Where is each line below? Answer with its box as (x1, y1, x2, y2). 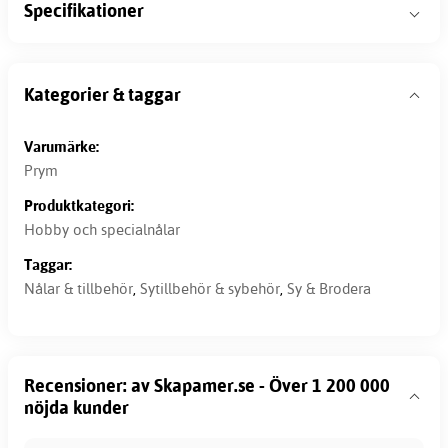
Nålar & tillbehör (24, 278, 133, 298)
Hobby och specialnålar (24, 219, 180, 239)
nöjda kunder (24, 395, 129, 419)
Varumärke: (24, 137, 99, 157)
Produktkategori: (24, 196, 134, 216)
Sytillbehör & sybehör (140, 278, 280, 298)
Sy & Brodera (287, 278, 371, 298)
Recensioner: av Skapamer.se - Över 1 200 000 (24, 373, 390, 397)
